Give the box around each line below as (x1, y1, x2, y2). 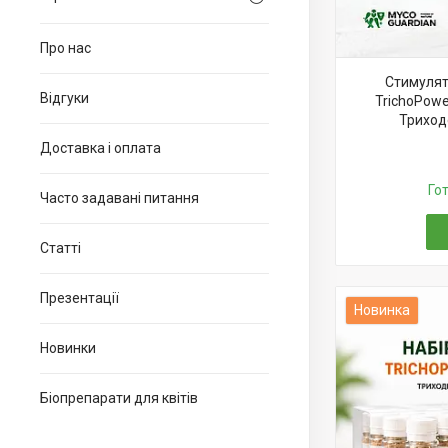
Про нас (40, 40, 91, 56)
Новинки (40, 340, 96, 356)
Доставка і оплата (40, 140, 161, 156)
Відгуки (40, 90, 89, 106)
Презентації (40, 290, 119, 306)
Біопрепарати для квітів (40, 390, 198, 406)
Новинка (354, 302, 410, 318)
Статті (40, 240, 81, 256)
